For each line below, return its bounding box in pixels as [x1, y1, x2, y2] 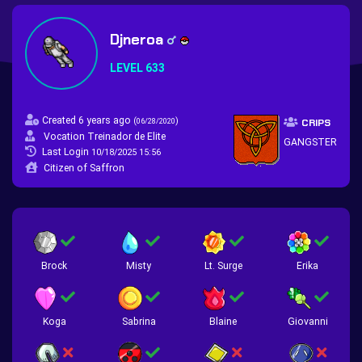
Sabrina [121, 316, 156, 327]
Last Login [42, 146, 91, 158]
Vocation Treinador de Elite [44, 131, 166, 142]
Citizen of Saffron [44, 162, 124, 174]
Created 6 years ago [42, 115, 133, 126]
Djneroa [110, 29, 167, 49]
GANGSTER [284, 137, 337, 148]
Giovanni [287, 316, 328, 327]
